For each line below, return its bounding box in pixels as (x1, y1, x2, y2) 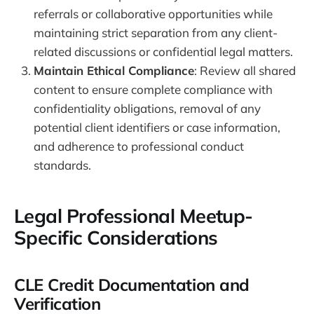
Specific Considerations (14, 225, 218, 250)
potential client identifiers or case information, (34, 120, 280, 135)
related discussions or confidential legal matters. (34, 44, 293, 60)
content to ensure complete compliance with (34, 82, 273, 97)
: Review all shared (194, 63, 296, 78)
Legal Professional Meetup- (14, 203, 253, 228)
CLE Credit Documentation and (14, 273, 250, 295)
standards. (34, 158, 91, 173)
